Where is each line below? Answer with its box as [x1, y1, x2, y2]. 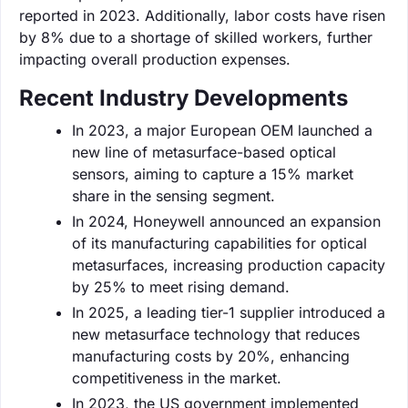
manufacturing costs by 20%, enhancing [72, 346, 350, 365]
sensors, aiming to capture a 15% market [72, 164, 353, 183]
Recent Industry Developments [19, 84, 348, 111]
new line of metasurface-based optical [72, 142, 336, 161]
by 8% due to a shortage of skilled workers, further [19, 27, 372, 46]
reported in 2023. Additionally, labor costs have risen [19, 5, 385, 25]
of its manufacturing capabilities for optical [72, 233, 367, 252]
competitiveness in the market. [72, 368, 281, 387]
